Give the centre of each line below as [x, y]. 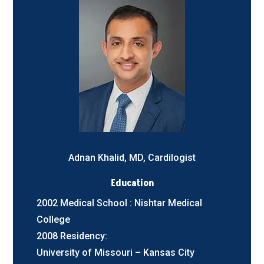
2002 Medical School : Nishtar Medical [120, 203]
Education [132, 183]
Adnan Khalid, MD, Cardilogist [132, 157]
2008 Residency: [72, 236]
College [54, 219]
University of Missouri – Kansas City [116, 252]
